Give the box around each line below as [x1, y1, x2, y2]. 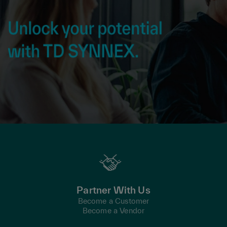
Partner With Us [77, 184, 150, 196]
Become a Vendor [82, 206, 145, 215]
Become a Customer [78, 197, 149, 205]
